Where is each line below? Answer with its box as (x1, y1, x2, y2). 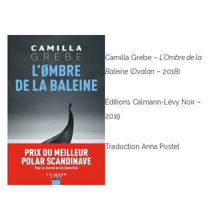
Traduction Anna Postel (105, 142, 179, 150)
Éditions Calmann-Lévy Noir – (105, 97, 201, 106)
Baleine (105, 67, 128, 75)
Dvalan (132, 67, 154, 75)
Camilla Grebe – (105, 53, 159, 61)
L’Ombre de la (159, 53, 201, 61)
